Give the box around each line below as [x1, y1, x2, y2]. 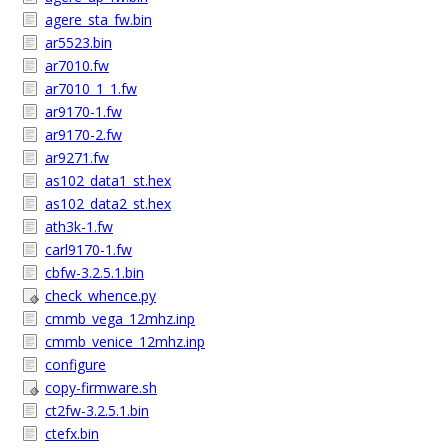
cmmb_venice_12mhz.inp [45, 332, 205, 351]
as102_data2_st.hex [45, 194, 171, 213]
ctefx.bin [45, 424, 99, 443]
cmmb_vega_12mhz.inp [45, 309, 195, 328]
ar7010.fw [45, 56, 109, 75]
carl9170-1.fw [45, 240, 132, 259]
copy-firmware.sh [45, 378, 157, 397]
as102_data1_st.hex [45, 171, 171, 190]
